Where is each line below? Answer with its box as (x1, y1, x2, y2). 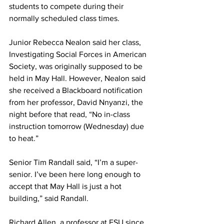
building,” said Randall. (9, 194, 88, 202)
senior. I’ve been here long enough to (9, 170, 142, 178)
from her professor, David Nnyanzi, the (9, 98, 145, 106)
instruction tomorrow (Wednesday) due (9, 122, 146, 130)
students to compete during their (9, 2, 125, 10)
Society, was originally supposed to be (9, 62, 144, 70)
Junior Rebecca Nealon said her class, (9, 38, 143, 46)
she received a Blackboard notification (9, 86, 144, 94)
